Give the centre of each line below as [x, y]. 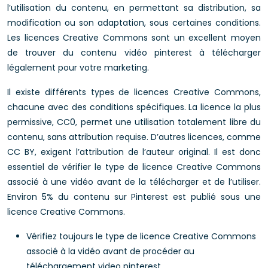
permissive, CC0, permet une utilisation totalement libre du [134, 122]
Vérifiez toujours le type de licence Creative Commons [141, 236]
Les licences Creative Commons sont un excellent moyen [134, 38]
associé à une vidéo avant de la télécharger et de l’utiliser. [134, 182]
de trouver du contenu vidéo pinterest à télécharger [134, 53]
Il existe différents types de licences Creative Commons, [134, 92]
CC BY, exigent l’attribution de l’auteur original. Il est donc [134, 152]
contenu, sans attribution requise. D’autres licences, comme [134, 137]
